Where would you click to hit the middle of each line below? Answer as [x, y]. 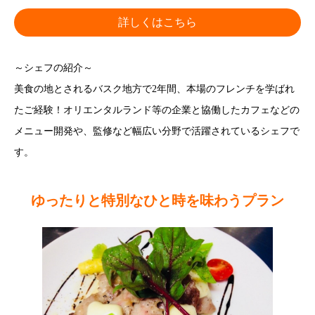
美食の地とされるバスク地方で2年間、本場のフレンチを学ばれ [154, 89]
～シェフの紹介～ [53, 67]
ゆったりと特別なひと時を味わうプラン [157, 200]
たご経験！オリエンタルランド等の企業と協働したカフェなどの [157, 110]
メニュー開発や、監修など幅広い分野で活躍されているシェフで [157, 131]
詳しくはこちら [157, 22]
